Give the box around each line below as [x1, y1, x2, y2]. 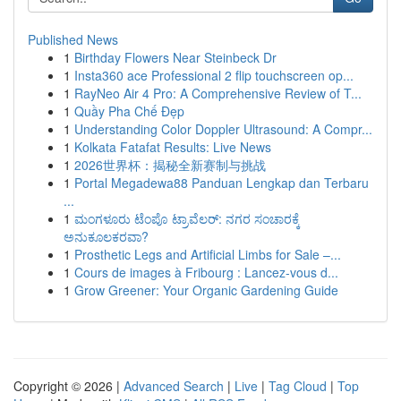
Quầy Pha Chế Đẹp [74, 102, 184, 120]
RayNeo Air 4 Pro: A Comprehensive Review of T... [74, 84, 362, 102]
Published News [28, 30, 118, 48]
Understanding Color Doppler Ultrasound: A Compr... [74, 120, 372, 138]
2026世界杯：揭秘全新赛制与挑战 [74, 156, 266, 174]
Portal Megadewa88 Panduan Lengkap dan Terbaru [74, 174, 369, 192]
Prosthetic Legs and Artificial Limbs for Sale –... [74, 245, 341, 263]
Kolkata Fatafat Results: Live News [74, 138, 271, 156]
